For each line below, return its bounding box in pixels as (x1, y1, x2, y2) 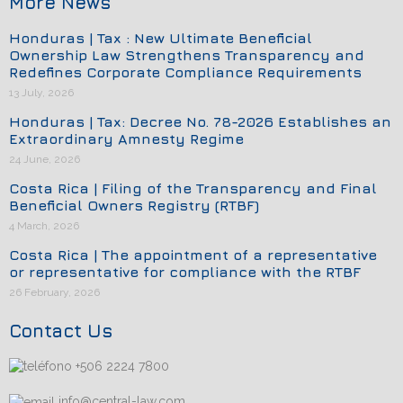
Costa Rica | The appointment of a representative (9, 246, 377, 263)
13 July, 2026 (9, 85, 74, 99)
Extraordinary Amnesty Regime (9, 130, 244, 147)
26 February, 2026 (9, 285, 100, 299)
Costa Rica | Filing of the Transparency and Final (9, 179, 377, 196)
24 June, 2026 (9, 152, 80, 166)
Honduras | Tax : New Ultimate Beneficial (9, 29, 312, 46)
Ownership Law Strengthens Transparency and (9, 46, 364, 63)
